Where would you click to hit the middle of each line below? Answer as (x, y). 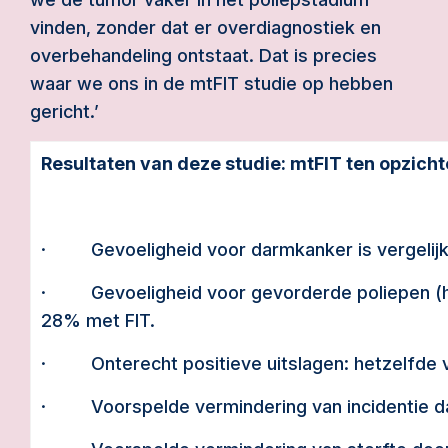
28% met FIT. (98, 320)
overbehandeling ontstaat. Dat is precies (203, 55)
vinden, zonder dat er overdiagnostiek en (205, 27)
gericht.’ (64, 111)
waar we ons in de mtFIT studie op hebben (211, 83)
